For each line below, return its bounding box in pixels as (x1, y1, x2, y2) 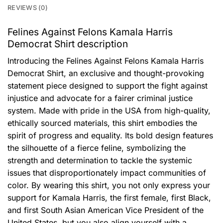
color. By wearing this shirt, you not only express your (7, 180, 210, 190)
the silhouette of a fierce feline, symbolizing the (7, 142, 186, 153)
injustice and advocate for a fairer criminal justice (7, 93, 193, 103)
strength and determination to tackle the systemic (7, 155, 192, 165)
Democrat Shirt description (7, 38, 128, 50)
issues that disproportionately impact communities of (7, 167, 206, 178)
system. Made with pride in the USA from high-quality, (7, 105, 211, 115)
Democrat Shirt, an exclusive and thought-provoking (7, 68, 204, 78)
